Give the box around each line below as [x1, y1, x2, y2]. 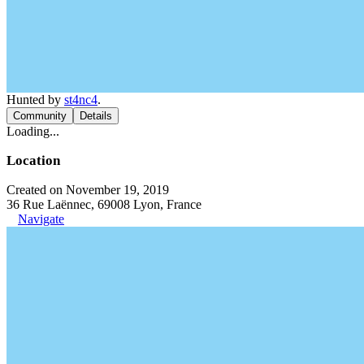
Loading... [6, 123, 59, 138]
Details [80, 109, 112, 122]
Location [6, 152, 60, 168]
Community [13, 109, 67, 122]
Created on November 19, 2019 [6, 182, 169, 197]
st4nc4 [64, 92, 97, 106]
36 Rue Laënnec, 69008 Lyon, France [6, 197, 201, 211]
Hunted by [6, 92, 64, 106]
